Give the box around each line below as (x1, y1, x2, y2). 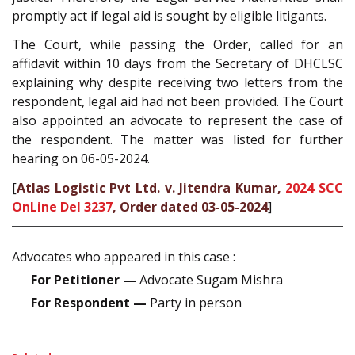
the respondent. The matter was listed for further (12, 131, 343, 149)
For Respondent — (31, 294, 147, 312)
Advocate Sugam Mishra (136, 271, 283, 289)
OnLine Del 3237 (12, 197, 113, 216)
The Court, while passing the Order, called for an (12, 36, 343, 54)
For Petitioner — (31, 271, 136, 289)
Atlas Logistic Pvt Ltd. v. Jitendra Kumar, (17, 178, 286, 197)
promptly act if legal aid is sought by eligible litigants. (12, 6, 326, 25)
